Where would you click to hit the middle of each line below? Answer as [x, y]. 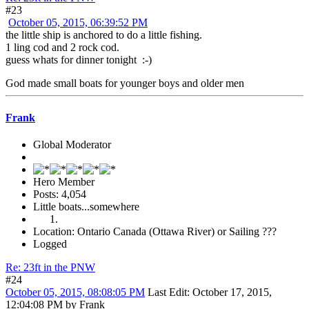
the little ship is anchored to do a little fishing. [104, 35]
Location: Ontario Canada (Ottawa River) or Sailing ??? [155, 231]
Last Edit [167, 292]
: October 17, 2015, [229, 292]
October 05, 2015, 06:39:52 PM [78, 23]
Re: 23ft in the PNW [50, 267]
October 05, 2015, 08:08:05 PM [75, 292]
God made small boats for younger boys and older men [125, 83]
